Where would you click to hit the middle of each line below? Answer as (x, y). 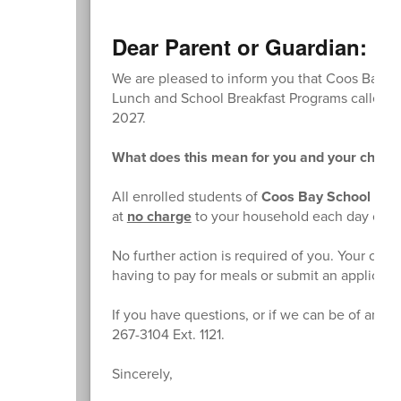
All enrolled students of (186, 196)
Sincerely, (142, 373)
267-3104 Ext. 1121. (168, 334)
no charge (159, 216)
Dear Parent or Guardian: (239, 46)
